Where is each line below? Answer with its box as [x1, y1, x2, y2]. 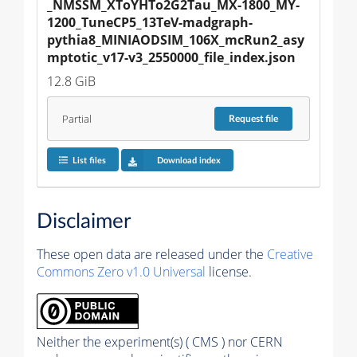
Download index [156, 155, 221, 165]
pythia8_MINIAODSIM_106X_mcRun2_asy [47, 31, 304, 49]
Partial [61, 112, 92, 126]
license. [206, 262, 252, 280]
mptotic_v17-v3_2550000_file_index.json [47, 49, 296, 67]
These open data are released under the [37, 245, 267, 263]
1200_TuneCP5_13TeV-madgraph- [47, 14, 253, 32]
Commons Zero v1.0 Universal [37, 262, 206, 280]
